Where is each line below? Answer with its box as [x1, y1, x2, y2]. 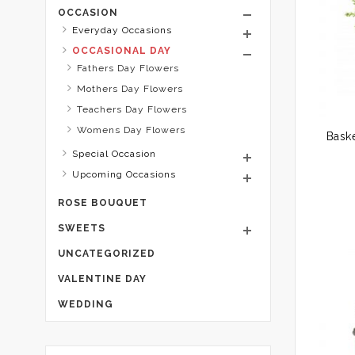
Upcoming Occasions [72, 169, 176, 180]
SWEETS [58, 223, 105, 234]
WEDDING [58, 299, 113, 310]
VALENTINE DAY [58, 273, 147, 284]
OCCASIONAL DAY [72, 45, 171, 56]
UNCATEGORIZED [58, 248, 155, 259]
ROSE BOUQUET [58, 197, 147, 208]
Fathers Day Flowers [77, 63, 179, 74]
